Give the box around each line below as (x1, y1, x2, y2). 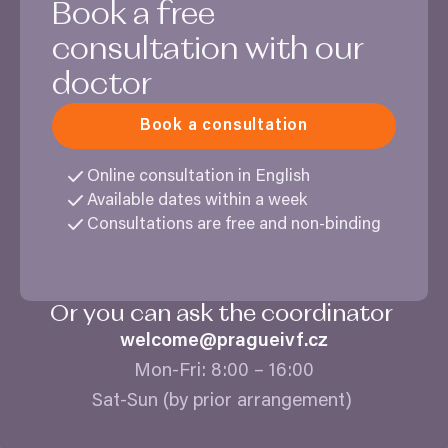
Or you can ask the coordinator (50, 302, 398, 327)
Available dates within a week (87, 192, 311, 210)
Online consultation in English (87, 168, 314, 186)
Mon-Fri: (134, 362, 211, 382)
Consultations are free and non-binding (87, 216, 385, 234)
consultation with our (52, 34, 364, 67)
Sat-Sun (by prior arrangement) (91, 392, 357, 412)
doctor (52, 69, 158, 102)
